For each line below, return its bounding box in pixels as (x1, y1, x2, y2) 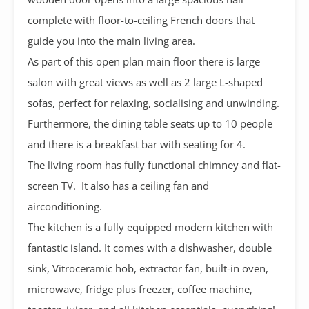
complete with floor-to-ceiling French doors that (28, 12, 255, 27)
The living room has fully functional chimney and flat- (28, 157, 281, 172)
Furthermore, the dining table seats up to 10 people (28, 116, 272, 130)
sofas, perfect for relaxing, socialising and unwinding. (28, 95, 279, 110)
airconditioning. (28, 199, 102, 213)
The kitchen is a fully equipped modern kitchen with (28, 219, 273, 234)
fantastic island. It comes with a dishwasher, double (28, 240, 272, 255)
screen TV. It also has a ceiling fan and (28, 178, 209, 192)
